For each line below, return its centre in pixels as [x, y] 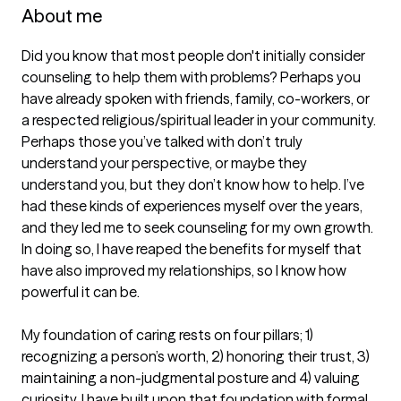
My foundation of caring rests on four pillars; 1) [167, 335]
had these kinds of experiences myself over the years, [192, 206]
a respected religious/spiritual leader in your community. [199, 120]
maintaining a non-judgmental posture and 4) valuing [191, 378]
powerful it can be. [81, 292]
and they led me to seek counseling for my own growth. [197, 227]
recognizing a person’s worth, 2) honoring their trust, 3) [196, 356]
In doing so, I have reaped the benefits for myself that [192, 249]
